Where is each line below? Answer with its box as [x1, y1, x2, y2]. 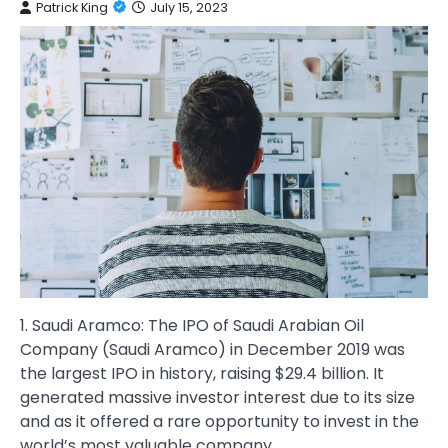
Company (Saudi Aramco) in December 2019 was [20, 338, 405, 361]
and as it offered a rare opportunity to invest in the [20, 410, 419, 433]
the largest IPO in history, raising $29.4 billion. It [20, 362, 384, 385]
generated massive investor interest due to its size [20, 386, 415, 409]
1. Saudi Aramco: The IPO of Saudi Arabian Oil [20, 314, 364, 337]
